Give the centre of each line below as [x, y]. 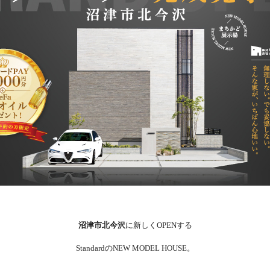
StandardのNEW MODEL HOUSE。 [135, 248]
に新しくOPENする [159, 225]
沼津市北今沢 [102, 225]
